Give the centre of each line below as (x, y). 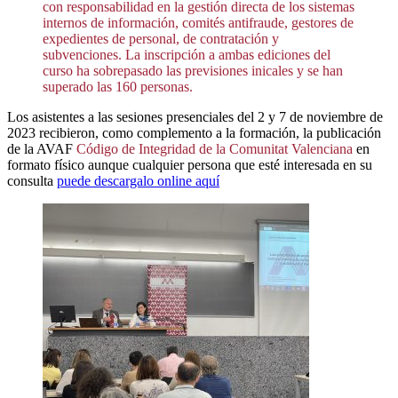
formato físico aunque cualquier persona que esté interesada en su (190, 164)
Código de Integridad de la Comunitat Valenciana (216, 148)
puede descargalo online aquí (138, 180)
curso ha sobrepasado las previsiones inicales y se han (193, 70)
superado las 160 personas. (118, 86)
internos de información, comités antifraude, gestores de (198, 22)
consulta (32, 180)
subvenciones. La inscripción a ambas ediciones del (187, 54)
